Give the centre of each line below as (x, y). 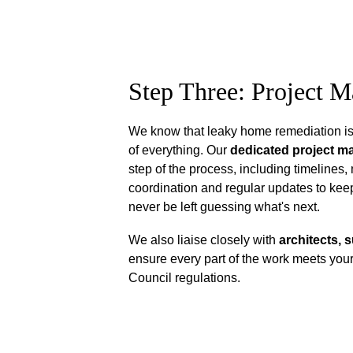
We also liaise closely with (204, 240)
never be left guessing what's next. (225, 207)
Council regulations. (185, 278)
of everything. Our (180, 150)
